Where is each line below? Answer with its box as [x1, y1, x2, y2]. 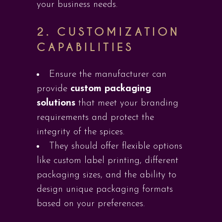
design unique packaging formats [37, 185, 173, 194]
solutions [37, 99, 75, 108]
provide [37, 84, 70, 94]
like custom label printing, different [37, 156, 178, 166]
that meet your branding [75, 99, 178, 108]
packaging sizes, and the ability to [37, 170, 176, 180]
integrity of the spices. [37, 127, 124, 137]
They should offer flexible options [49, 142, 182, 151]
